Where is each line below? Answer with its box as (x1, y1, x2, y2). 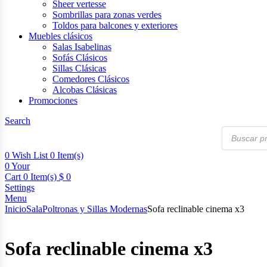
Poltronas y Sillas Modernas (42, 204, 147, 214)
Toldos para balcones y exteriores (52, 20, 178, 30)
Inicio (5, 204, 26, 214)
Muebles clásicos (29, 31, 92, 41)
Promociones (29, 95, 77, 105)
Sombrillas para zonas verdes (52, 10, 162, 20)
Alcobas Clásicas (52, 85, 117, 95)
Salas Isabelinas (52, 42, 111, 52)
